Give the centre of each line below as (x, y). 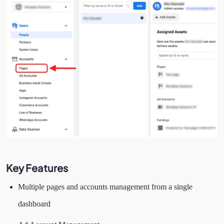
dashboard (36, 204)
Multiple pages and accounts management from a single (105, 187)
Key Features (38, 168)
